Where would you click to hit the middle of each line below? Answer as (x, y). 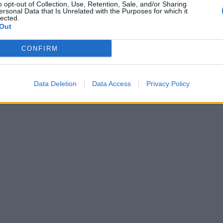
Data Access (111, 84)
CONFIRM (40, 48)
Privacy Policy (168, 84)
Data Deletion (55, 84)
